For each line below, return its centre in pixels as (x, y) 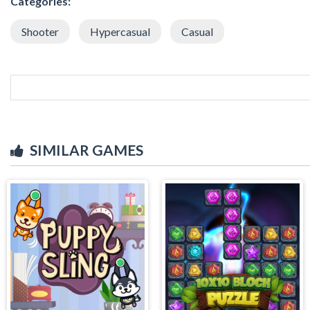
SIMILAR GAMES (86, 149)
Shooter (40, 31)
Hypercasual (120, 31)
